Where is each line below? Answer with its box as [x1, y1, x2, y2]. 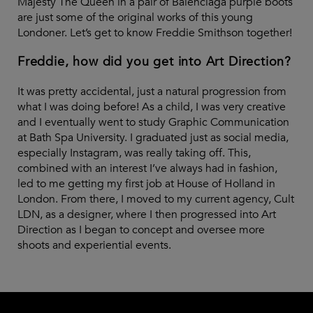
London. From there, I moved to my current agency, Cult [17, 191, 294, 207]
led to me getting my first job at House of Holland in [17, 175, 275, 191]
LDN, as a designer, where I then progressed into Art [17, 206, 276, 222]
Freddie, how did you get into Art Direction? [17, 52, 292, 71]
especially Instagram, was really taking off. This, [17, 145, 251, 161]
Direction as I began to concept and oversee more [17, 221, 265, 238]
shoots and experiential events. [17, 237, 171, 253]
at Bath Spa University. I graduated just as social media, [17, 129, 289, 145]
